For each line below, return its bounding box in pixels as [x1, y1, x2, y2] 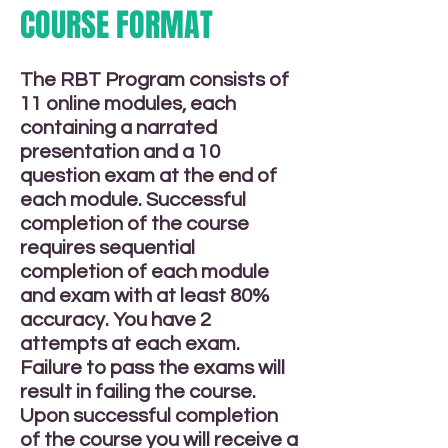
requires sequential [20, 238, 195, 258]
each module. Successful [20, 190, 246, 210]
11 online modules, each [20, 94, 236, 114]
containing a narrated [20, 118, 217, 138]
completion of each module [20, 262, 269, 282]
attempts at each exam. [20, 334, 240, 354]
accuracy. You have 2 [20, 310, 211, 330]
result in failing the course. [20, 382, 256, 402]
